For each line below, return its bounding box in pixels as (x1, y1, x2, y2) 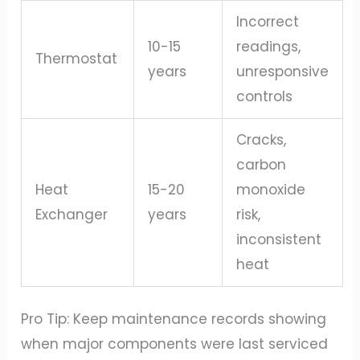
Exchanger (35, 204, 108, 224)
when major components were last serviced (21, 334, 329, 354)
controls (236, 86, 293, 106)
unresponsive (236, 61, 329, 81)
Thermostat (35, 48, 118, 68)
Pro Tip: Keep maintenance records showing (21, 309, 327, 329)
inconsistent (236, 229, 322, 249)
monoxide (236, 179, 306, 199)
